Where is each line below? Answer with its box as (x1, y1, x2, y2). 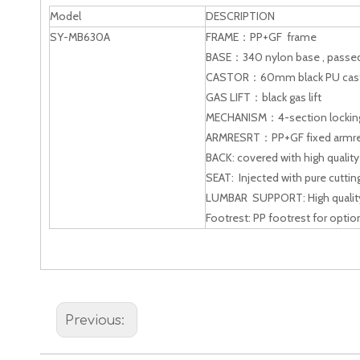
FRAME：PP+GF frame (206, 30, 317, 44)
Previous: (65, 313, 129, 328)
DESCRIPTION (206, 9, 275, 23)
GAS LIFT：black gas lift (206, 90, 321, 104)
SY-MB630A (50, 30, 110, 44)
